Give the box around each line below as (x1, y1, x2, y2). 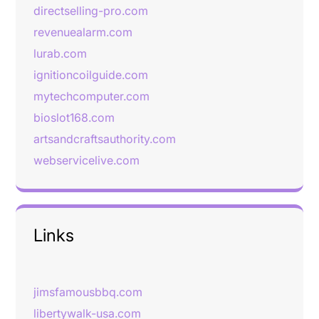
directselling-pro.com (33, 4, 148, 18)
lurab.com (33, 46, 87, 61)
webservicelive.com (33, 153, 140, 167)
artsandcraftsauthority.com (33, 132, 176, 146)
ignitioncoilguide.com (33, 68, 148, 82)
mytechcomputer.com (33, 89, 150, 103)
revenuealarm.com (33, 25, 132, 39)
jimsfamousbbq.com (33, 285, 142, 299)
